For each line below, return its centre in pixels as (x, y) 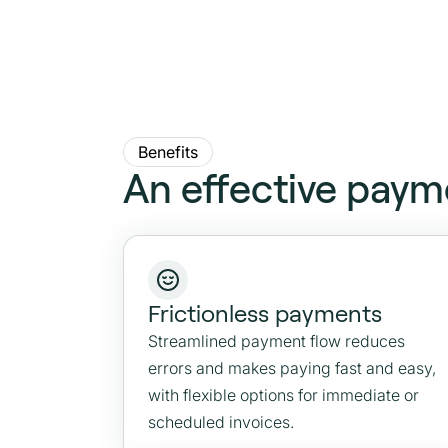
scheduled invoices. (221, 422)
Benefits (168, 152)
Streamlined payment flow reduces (276, 341)
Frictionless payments (265, 313)
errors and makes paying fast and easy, (292, 368)
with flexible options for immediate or (283, 395)
